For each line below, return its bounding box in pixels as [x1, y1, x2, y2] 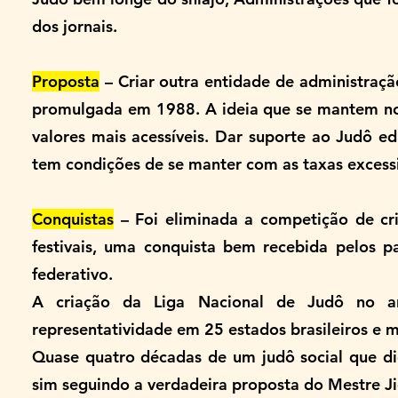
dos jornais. [32, 16, 117, 36]
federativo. [32, 264, 113, 284]
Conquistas [32, 209, 114, 229]
